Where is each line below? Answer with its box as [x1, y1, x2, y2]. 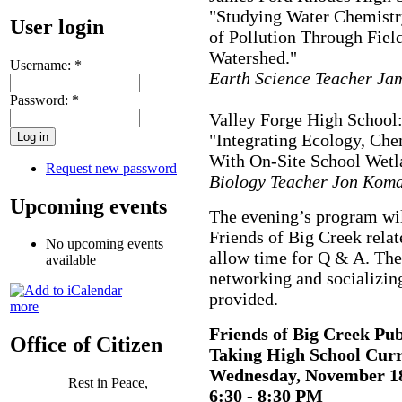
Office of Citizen [10, 333, 162, 357]
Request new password [46, 160, 177, 176]
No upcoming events [46, 236, 163, 252]
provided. [209, 288, 278, 309]
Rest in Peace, [67, 375, 148, 391]
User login [10, 14, 104, 39]
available [46, 252, 96, 268]
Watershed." [209, 47, 297, 67]
